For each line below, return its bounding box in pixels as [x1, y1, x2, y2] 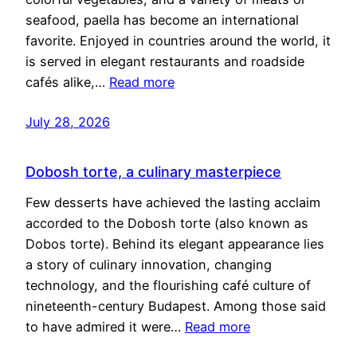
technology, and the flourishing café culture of [25, 277, 311, 293]
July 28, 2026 [25, 114, 110, 131]
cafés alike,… [25, 74, 109, 91]
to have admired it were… [25, 318, 185, 335]
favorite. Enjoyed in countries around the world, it [25, 33, 331, 49]
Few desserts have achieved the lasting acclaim [25, 194, 320, 210]
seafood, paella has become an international [25, 12, 299, 29]
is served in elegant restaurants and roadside [25, 53, 304, 70]
